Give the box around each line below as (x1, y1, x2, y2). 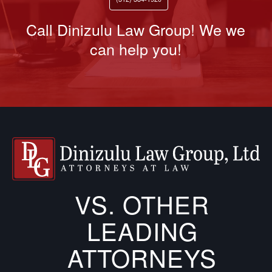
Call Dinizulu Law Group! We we (26, 18, 246, 40)
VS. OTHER (75, 186, 209, 221)
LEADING (86, 212, 198, 248)
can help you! (90, 37, 182, 59)
